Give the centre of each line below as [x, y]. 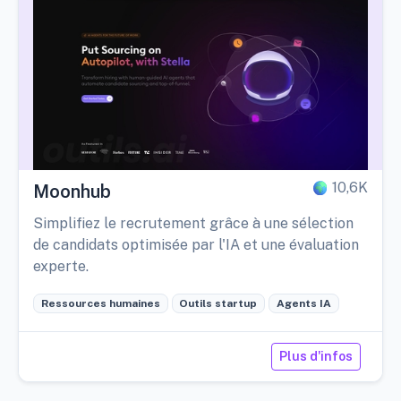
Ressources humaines [100, 304]
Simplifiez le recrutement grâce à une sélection [193, 224]
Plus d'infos [316, 357]
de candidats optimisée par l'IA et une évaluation [196, 245]
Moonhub [72, 192]
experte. [61, 267]
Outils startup [218, 304]
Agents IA [303, 304]
